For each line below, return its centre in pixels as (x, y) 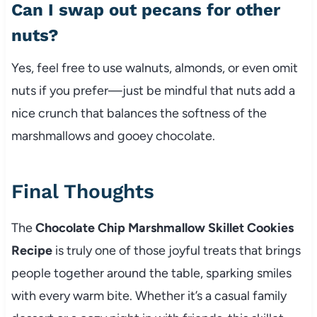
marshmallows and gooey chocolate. (113, 136)
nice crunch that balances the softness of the (139, 113)
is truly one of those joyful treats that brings (176, 250)
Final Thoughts (82, 191)
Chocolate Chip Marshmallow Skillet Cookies (164, 227)
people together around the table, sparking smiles (151, 273)
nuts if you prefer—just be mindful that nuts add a (153, 90)
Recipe (31, 250)
